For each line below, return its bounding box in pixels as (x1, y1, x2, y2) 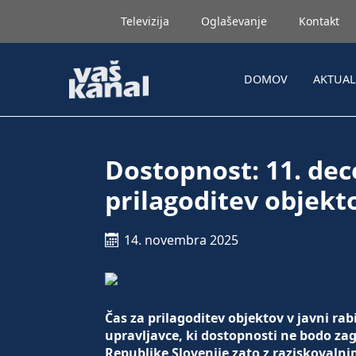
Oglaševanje (201, 14, 267, 29)
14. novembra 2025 (124, 231, 238, 249)
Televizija (121, 14, 169, 29)
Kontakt (299, 14, 339, 29)
